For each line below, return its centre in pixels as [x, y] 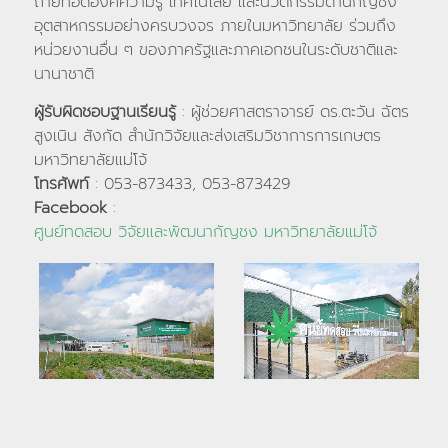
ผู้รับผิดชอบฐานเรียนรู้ [104, 111]
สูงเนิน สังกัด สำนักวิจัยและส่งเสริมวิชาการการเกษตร [207, 135]
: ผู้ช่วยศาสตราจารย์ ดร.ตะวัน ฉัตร [292, 111]
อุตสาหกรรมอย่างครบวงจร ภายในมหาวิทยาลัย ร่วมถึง [214, 26]
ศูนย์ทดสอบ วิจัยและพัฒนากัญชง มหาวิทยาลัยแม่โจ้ [205, 231]
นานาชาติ [63, 74]
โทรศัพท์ [64, 183]
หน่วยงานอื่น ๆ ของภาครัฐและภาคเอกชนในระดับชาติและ [215, 50]
